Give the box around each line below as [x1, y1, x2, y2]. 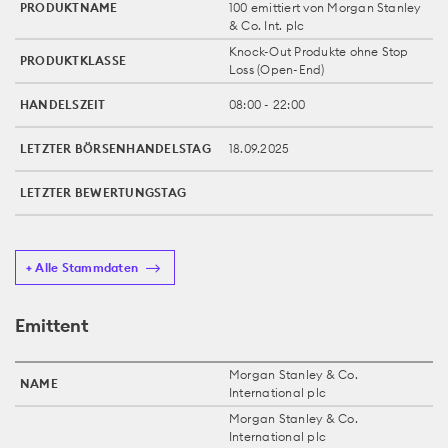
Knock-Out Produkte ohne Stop [229, 43, 409, 59]
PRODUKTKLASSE [20, 52, 127, 68]
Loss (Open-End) [229, 61, 325, 77]
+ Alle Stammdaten [26, 259, 139, 275]
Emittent [15, 313, 89, 337]
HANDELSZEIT [20, 96, 106, 112]
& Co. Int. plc [229, 17, 305, 33]
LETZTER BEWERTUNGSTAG [20, 184, 187, 200]
